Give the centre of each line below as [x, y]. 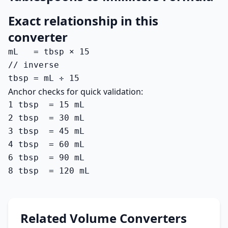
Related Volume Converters [104, 218]
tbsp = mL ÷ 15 [44, 78]
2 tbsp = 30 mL [46, 118]
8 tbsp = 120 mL [49, 171]
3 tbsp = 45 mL [46, 131]
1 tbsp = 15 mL [46, 105]
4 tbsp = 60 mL [46, 144]
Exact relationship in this [83, 21]
